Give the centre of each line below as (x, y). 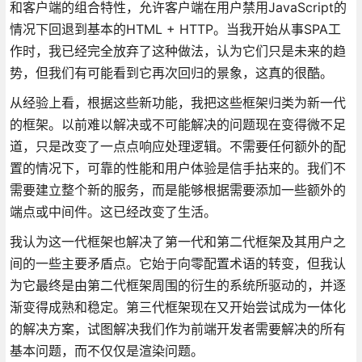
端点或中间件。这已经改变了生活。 (113, 211)
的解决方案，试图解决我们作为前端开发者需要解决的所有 (177, 328)
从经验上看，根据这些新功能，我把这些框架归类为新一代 (177, 102)
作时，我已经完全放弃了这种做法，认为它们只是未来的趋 (177, 51)
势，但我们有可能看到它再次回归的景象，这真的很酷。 (171, 72)
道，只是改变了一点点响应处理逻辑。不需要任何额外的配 (177, 146)
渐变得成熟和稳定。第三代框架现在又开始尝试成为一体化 (177, 307)
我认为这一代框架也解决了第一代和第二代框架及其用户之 (177, 241)
